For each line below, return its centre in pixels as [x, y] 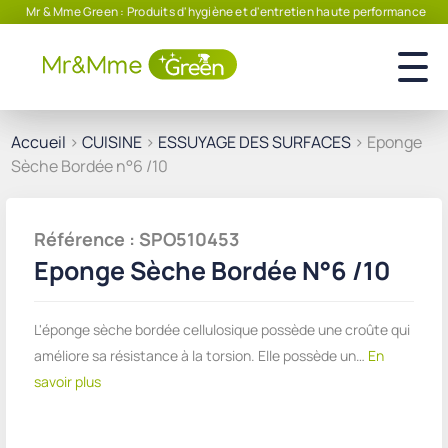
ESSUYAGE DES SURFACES [254, 142]
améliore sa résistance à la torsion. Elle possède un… [199, 355]
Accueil [38, 142]
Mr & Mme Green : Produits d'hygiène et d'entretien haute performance [226, 11]
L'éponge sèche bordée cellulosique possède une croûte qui [222, 329]
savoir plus [67, 381]
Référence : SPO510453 [136, 239]
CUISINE [112, 142]
